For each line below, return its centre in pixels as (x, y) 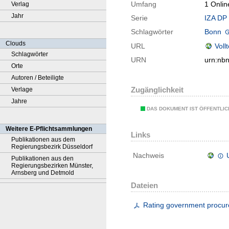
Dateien (144, 186)
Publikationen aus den (42, 158)
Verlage (22, 89)
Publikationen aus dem (43, 140)
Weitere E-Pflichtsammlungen (49, 129)
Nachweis (148, 156)
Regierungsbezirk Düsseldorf (52, 147)
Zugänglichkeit (157, 90)
